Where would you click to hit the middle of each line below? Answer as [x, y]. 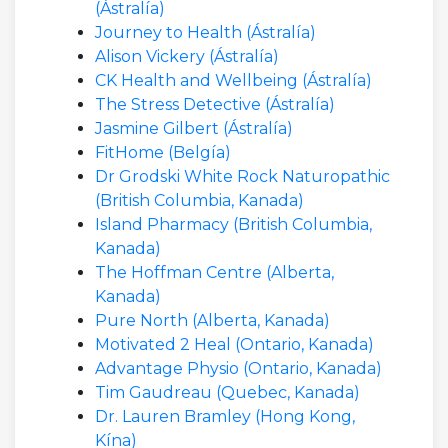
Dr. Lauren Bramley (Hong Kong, [225, 416]
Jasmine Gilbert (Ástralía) [194, 128]
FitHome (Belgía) [163, 152]
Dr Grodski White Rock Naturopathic [242, 176]
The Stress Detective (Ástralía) [215, 104]
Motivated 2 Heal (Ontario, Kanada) [234, 344]
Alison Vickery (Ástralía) [187, 56]
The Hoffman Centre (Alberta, [214, 272]
